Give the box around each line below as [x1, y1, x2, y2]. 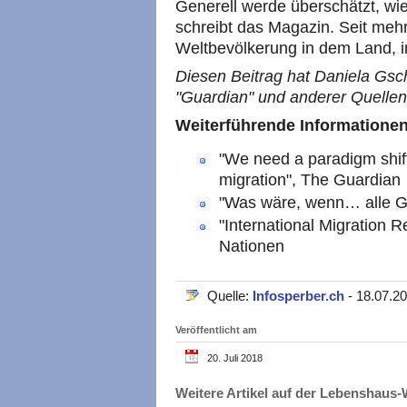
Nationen [219, 237, 284, 256]
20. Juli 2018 [207, 352, 263, 364]
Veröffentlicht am [175, 324, 257, 336]
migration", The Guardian [219, 171, 401, 190]
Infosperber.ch [253, 288, 348, 304]
